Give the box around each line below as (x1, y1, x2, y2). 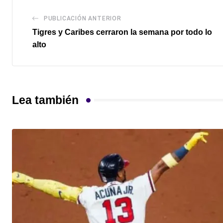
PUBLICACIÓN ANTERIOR (43, 15, 121, 22)
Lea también (12, 94, 79, 107)
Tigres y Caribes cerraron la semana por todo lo (32, 28, 212, 36)
